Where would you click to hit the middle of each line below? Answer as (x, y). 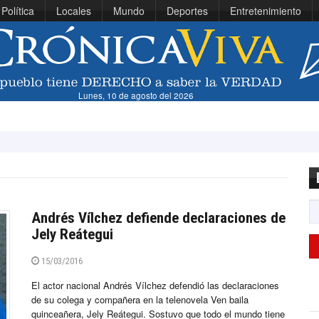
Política (18, 11)
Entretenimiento (266, 11)
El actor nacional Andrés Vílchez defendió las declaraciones (155, 286)
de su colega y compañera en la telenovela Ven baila (140, 300)
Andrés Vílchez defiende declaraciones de (158, 218)
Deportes (187, 11)
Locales (74, 11)
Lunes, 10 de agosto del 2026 (136, 96)
